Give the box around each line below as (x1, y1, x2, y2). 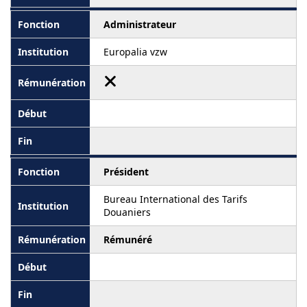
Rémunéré (103, 233, 152, 246)
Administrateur (103, 18, 176, 31)
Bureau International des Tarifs (103, 193, 247, 206)
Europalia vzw (103, 45, 167, 58)
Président (103, 165, 149, 178)
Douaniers (103, 206, 151, 219)
